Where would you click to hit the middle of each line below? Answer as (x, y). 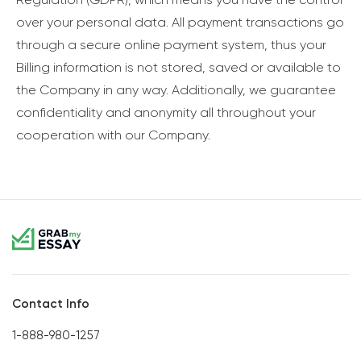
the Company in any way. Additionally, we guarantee (176, 90)
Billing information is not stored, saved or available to (178, 68)
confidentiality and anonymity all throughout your (166, 113)
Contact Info (51, 303)
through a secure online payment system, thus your (171, 45)
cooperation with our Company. (113, 135)
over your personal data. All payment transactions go (180, 23)
